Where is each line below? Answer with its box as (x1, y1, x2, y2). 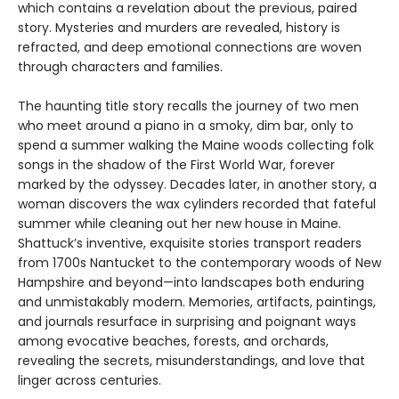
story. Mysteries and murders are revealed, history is (18, 19, 340, 37)
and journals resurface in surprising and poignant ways (18, 313, 356, 331)
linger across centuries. (18, 371, 161, 390)
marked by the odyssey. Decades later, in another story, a (18, 175, 377, 194)
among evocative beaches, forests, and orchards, (18, 332, 329, 351)
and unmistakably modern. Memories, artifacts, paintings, (18, 293, 376, 312)
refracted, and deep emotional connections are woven (18, 38, 362, 57)
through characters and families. (18, 58, 223, 77)
